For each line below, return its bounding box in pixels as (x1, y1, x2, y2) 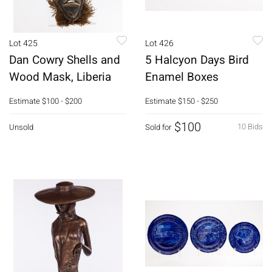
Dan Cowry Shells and (9, 51, 120, 69)
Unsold (9, 121, 33, 133)
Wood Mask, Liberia (9, 68, 111, 86)
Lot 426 (145, 36, 174, 50)
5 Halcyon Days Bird (145, 51, 249, 69)
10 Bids (237, 120, 263, 132)
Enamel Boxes (145, 68, 219, 86)
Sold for (145, 121, 171, 133)
